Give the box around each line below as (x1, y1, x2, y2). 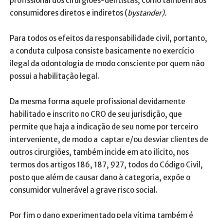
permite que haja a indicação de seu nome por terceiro (10, 122, 198, 132)
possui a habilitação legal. (10, 72, 99, 81)
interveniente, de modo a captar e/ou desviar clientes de (10, 135, 208, 145)
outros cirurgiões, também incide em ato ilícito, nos (10, 147, 189, 157)
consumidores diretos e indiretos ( (10, 8, 127, 18)
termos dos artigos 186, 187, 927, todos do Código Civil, (10, 160, 203, 170)
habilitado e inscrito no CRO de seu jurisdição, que (10, 109, 182, 119)
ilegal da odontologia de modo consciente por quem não (10, 59, 204, 69)
